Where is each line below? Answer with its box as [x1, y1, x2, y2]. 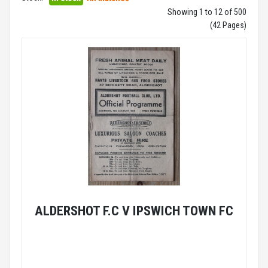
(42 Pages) [210, 20, 246, 30]
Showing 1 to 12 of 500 [167, 7, 246, 17]
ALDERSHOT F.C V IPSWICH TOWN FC [35, 203, 233, 218]
